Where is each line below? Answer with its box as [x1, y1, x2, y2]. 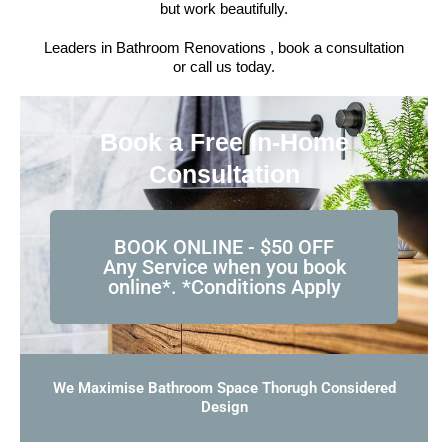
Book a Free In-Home [99, 128, 349, 156]
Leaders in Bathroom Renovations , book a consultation [44, 39, 404, 56]
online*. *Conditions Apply [107, 275, 341, 299]
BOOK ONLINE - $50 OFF [114, 235, 334, 259]
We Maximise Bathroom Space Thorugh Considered [52, 379, 396, 397]
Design [200, 398, 248, 416]
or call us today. [173, 58, 275, 75]
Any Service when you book [102, 255, 346, 279]
